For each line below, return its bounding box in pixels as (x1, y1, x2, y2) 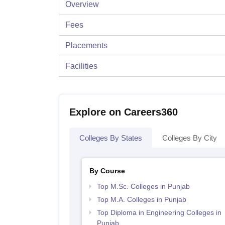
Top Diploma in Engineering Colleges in (96, 208, 221, 217)
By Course (89, 167, 125, 175)
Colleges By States (79, 134, 142, 143)
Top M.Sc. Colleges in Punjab (96, 182, 190, 191)
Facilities (65, 62, 97, 71)
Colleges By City (162, 134, 217, 143)
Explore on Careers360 (69, 106, 178, 118)
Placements (65, 41, 107, 50)
